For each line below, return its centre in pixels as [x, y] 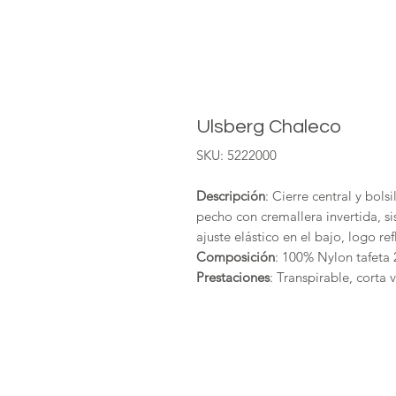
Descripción [231, 196]
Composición [236, 257]
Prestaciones [233, 277]
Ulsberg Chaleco [269, 127]
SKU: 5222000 [236, 155]
